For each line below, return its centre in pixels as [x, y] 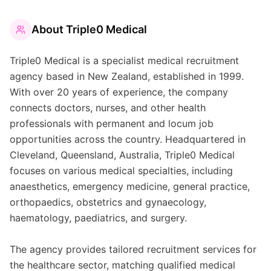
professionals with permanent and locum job [112, 123]
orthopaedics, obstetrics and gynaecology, [108, 202]
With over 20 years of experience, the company [119, 92]
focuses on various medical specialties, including [121, 171]
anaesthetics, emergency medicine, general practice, [130, 186]
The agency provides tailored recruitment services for [133, 249]
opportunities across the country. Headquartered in [128, 139]
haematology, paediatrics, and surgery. [98, 218]
